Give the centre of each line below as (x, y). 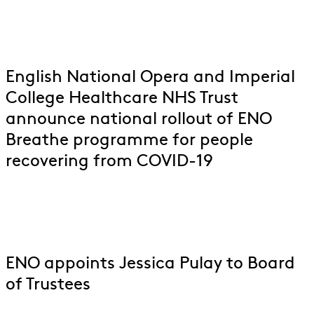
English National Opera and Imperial (150, 78)
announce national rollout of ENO (139, 120)
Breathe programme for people (129, 141)
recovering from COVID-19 (109, 162)
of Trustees (48, 285)
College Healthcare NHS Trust (122, 99)
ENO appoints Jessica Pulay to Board (150, 264)
